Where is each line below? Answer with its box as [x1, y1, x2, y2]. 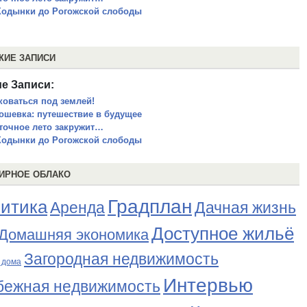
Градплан [108, 196, 192, 217]
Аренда [50, 199, 105, 217]
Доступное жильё [151, 223, 294, 244]
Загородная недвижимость [24, 250, 219, 268]
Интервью [163, 274, 253, 296]
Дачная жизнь [195, 199, 296, 217]
